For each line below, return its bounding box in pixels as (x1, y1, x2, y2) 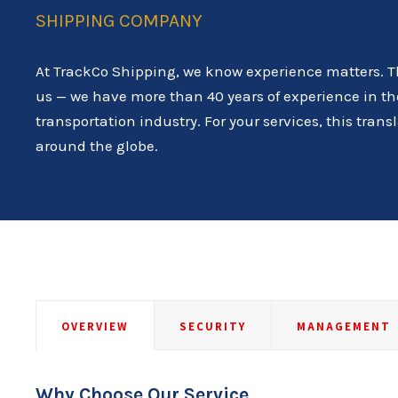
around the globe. (36, 136, 158, 155)
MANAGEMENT (297, 318, 391, 334)
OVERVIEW (61, 318, 129, 334)
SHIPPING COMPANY (36, 9, 203, 31)
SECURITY (179, 318, 246, 334)
